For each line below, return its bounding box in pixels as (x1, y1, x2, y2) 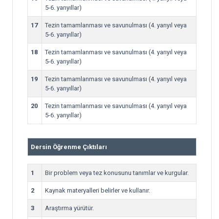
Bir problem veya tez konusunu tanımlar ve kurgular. (45, 169, 189, 176)
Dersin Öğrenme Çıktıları (31, 143, 107, 151)
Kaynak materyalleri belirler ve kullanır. (45, 187, 150, 194)
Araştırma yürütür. (45, 204, 94, 212)
